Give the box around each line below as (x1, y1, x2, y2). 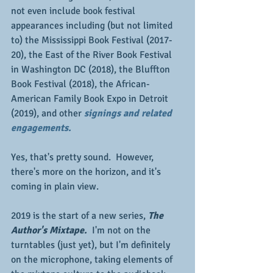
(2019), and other (11, 107, 84, 119)
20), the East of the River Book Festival (11, 49, 174, 61)
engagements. (11, 122, 71, 134)
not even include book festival (11, 5, 138, 17)
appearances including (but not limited (11, 19, 175, 32)
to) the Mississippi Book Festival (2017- (11, 34, 172, 46)
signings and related (84, 107, 174, 119)
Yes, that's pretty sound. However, (11, 151, 156, 163)
